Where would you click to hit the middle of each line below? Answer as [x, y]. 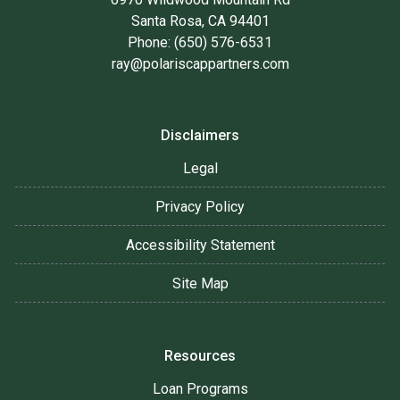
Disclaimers [200, 135]
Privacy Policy [200, 206]
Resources [200, 355]
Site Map [200, 283]
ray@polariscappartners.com [200, 63]
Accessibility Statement [200, 245]
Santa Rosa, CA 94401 [200, 21]
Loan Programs [200, 388]
